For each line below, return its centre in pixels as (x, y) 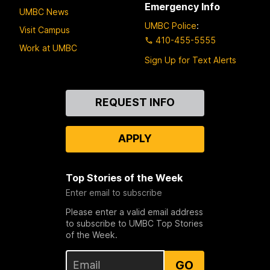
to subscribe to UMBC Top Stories (134, 224)
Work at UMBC (48, 48)
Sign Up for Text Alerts (190, 60)
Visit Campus (45, 30)
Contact (39, 96)
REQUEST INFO (135, 102)
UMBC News (44, 12)
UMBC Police (171, 26)
